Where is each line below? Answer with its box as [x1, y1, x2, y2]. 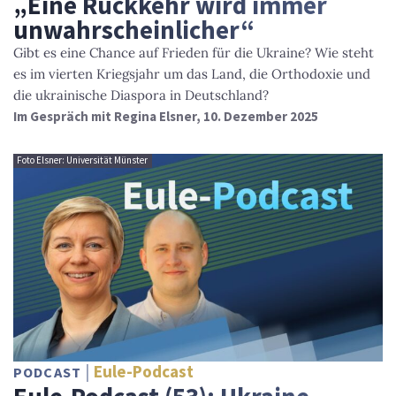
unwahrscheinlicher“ [13, 14, 255, 47]
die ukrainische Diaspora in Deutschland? [13, 87, 269, 104]
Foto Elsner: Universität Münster [17, 154, 148, 167]
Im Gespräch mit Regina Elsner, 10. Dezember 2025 [13, 108, 318, 126]
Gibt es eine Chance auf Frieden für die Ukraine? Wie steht [13, 44, 374, 62]
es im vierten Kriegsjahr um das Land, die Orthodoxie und [13, 65, 370, 83]
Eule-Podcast [94, 361, 194, 383]
